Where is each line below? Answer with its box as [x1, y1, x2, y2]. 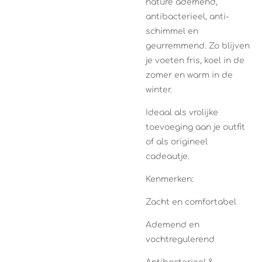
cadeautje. [146, 152, 189, 161]
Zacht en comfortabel [146, 198, 236, 206]
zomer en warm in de [146, 71, 233, 80]
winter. [146, 85, 172, 94]
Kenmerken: [146, 175, 194, 184]
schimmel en [146, 27, 198, 36]
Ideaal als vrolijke [146, 108, 218, 117]
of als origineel [146, 137, 208, 146]
